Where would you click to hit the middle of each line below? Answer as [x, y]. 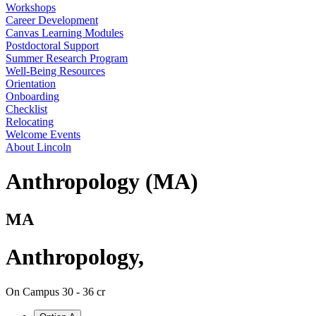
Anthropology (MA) [102, 182]
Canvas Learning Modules [65, 33]
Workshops [31, 7]
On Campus [34, 291]
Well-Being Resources [55, 71]
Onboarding [32, 96]
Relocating [30, 122]
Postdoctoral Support [52, 45]
